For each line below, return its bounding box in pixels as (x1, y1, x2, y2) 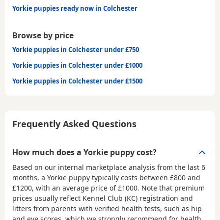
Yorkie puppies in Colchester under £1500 (12, 76, 142, 85)
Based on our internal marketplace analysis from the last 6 (12, 162, 205, 172)
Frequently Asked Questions (12, 117, 137, 130)
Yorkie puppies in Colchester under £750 (12, 45, 139, 54)
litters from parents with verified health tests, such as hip (12, 203, 202, 213)
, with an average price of (32, 183, 118, 192)
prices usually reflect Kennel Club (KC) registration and (12, 193, 193, 203)
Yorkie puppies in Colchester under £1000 (12, 60, 142, 70)
